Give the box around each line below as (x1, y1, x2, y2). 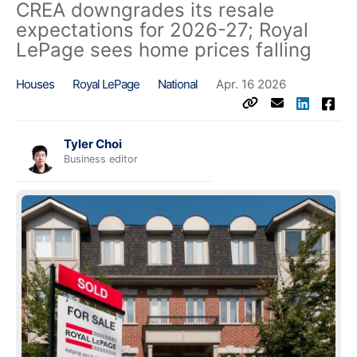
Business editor (64, 152, 138, 165)
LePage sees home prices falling (16, 37, 312, 61)
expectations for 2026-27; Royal (16, 18, 308, 41)
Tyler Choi (64, 135, 122, 151)
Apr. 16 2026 (216, 76, 286, 92)
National (158, 76, 198, 92)
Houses (16, 76, 54, 92)
